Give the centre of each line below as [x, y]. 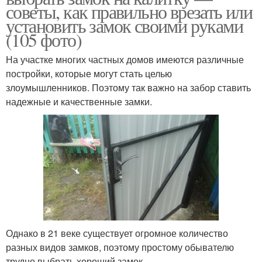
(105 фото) [44, 40]
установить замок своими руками [124, 26]
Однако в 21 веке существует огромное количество [117, 233]
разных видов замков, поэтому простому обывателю [120, 247]
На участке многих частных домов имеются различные [125, 60]
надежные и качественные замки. [79, 102]
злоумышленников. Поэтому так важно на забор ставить [128, 88]
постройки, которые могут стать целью [89, 74]
